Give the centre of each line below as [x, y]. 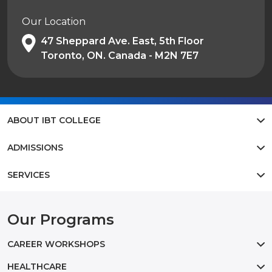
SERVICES [29, 175]
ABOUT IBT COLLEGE [54, 120]
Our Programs [61, 219]
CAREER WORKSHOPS [56, 244]
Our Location [54, 21]
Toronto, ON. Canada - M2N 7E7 [120, 55]
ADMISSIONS [35, 147]
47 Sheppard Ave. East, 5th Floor [122, 41]
